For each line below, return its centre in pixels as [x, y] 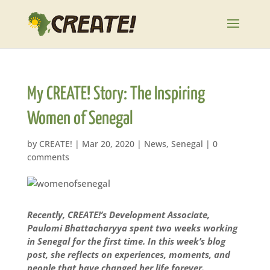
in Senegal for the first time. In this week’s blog [126, 241]
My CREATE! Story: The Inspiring [116, 94]
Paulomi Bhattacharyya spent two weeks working [132, 228]
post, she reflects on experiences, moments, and [128, 254]
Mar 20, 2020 [108, 144]
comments [48, 157]
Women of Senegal [80, 119]
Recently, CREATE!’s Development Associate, [118, 215]
